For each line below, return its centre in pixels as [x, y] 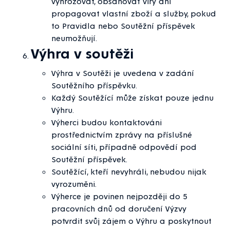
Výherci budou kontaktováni [107, 122]
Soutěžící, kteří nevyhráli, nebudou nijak [129, 171]
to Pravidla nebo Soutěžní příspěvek [123, 26]
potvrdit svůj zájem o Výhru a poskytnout [131, 221]
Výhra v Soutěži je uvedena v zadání [123, 73]
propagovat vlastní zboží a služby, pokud [134, 13]
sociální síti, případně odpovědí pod [124, 147]
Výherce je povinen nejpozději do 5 [119, 196]
